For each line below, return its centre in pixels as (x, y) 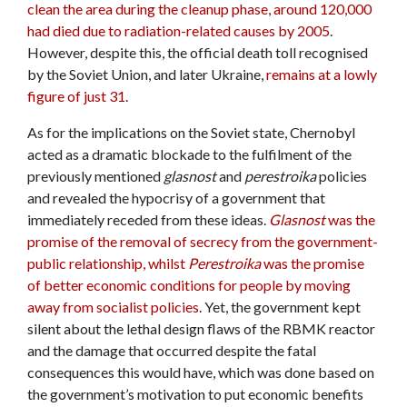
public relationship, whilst (108, 263)
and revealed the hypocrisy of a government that (176, 198)
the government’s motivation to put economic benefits (195, 394)
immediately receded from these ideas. (148, 220)
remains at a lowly (322, 74)
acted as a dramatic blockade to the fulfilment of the (189, 154)
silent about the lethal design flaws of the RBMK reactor (201, 329)
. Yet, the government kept (280, 307)
